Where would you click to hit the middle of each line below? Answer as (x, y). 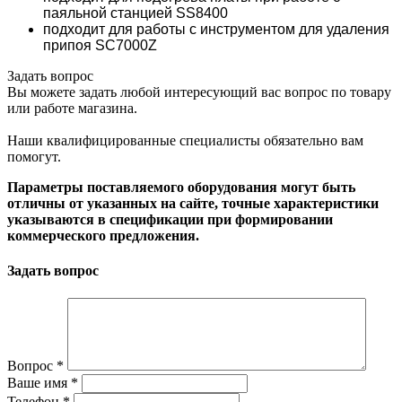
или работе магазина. (72, 108)
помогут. (34, 156)
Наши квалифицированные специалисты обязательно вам (185, 140)
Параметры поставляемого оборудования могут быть (181, 187)
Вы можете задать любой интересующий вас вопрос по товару (199, 92)
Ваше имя (39, 383)
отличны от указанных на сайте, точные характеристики (193, 203)
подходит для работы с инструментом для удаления (216, 29)
